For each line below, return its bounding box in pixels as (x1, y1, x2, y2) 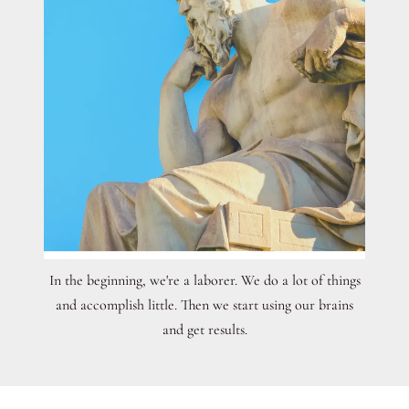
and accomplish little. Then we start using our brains (56, 296, 353, 315)
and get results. (162, 320, 247, 340)
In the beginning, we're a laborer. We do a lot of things (48, 271, 361, 290)
